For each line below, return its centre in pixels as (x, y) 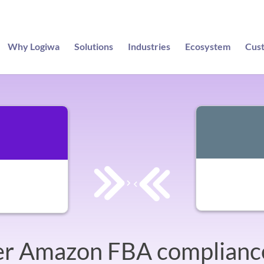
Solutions (93, 46)
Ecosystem (207, 46)
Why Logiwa (33, 46)
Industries (149, 46)
